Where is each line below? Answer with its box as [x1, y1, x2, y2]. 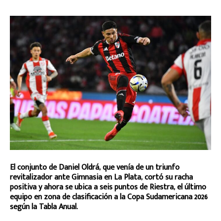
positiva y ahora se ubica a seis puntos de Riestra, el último [10, 180, 206, 194]
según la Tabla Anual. [10, 200, 78, 214]
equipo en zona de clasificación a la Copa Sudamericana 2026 [10, 190, 208, 204]
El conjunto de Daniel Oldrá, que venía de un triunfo [10, 160, 180, 174]
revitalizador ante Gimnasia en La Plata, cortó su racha [10, 170, 193, 184]
